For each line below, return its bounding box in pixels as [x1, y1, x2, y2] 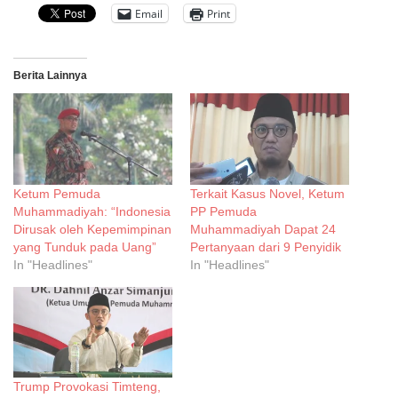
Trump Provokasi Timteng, [13, 378, 161, 394]
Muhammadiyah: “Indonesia [13, 203, 171, 219]
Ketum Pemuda [13, 186, 100, 201]
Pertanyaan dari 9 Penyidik [190, 239, 341, 254]
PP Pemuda [190, 203, 257, 219]
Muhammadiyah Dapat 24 [190, 221, 336, 236]
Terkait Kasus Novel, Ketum [190, 186, 345, 201]
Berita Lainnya [13, 69, 87, 83]
